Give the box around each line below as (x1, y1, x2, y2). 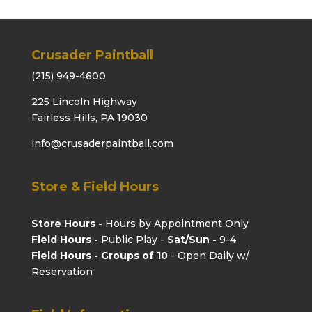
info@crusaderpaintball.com (31, 136, 173, 150)
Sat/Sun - (166, 233, 217, 246)
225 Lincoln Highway (31, 95, 137, 108)
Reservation (31, 265, 93, 278)
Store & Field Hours (31, 178, 159, 194)
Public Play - (100, 233, 167, 246)
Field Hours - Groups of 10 (31, 249, 168, 262)
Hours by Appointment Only (104, 217, 249, 230)
